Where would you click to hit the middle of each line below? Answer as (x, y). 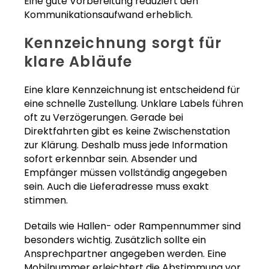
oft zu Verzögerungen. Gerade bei (104, 118)
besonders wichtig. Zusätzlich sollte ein (115, 240)
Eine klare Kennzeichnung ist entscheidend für (132, 90)
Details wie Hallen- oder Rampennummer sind (132, 226)
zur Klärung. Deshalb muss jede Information (126, 145)
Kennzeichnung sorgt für (123, 43)
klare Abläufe (78, 62)
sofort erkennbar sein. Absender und (110, 159)
